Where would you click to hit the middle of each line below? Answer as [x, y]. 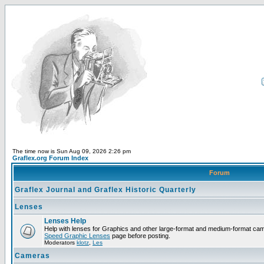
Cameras [32, 256]
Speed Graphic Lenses [77, 236]
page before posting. [140, 236]
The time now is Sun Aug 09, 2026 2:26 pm [72, 151]
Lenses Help [65, 221]
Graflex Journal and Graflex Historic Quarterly [105, 190]
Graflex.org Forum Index [50, 158]
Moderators [60, 242]
